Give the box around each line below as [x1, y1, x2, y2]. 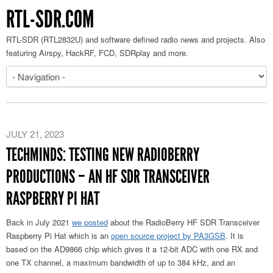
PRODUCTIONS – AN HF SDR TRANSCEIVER [6, 166, 210, 188]
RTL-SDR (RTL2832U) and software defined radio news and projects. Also [6, 34, 265, 45]
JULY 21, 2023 [6, 127, 64, 140]
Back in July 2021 [6, 216, 72, 228]
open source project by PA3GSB [111, 230, 225, 241]
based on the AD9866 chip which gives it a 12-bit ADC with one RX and [6, 243, 258, 255]
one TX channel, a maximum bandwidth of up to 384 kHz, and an [6, 257, 235, 268]
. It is [225, 230, 244, 241]
